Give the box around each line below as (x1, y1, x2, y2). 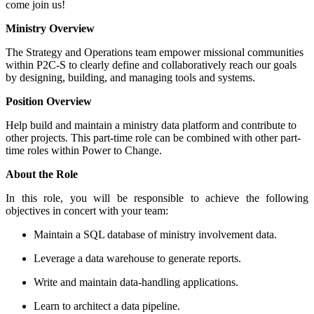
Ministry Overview (6, 22, 95, 34)
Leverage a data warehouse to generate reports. (34, 252, 241, 264)
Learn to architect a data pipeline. (34, 299, 180, 312)
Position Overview (6, 95, 92, 107)
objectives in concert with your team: (6, 204, 168, 217)
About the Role (6, 168, 78, 180)
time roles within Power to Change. (6, 144, 162, 156)
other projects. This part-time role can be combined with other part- (6, 131, 301, 144)
